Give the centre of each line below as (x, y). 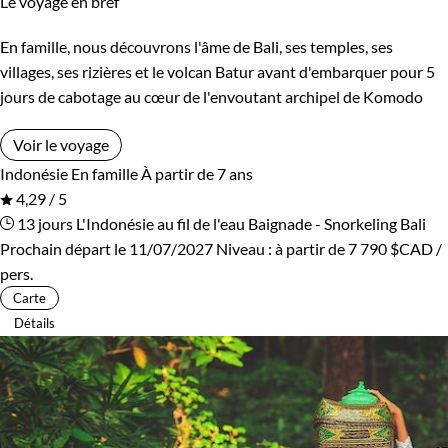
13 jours (43, 223)
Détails (34, 322)
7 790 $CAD (390, 248)
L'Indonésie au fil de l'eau (160, 223)
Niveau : (245, 248)
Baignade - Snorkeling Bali (337, 223)
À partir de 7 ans (197, 173)
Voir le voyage (61, 144)
